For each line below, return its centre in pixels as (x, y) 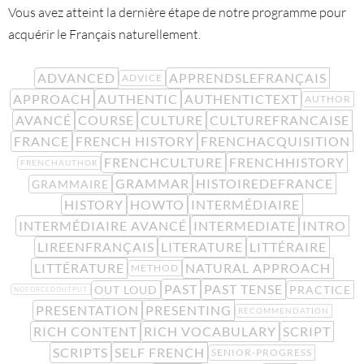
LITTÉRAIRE (288, 247)
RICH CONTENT (85, 331)
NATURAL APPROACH (258, 268)
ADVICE (142, 78)
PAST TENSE (243, 289)
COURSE (106, 120)
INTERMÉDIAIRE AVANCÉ (102, 225)
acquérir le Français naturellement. (104, 34)
